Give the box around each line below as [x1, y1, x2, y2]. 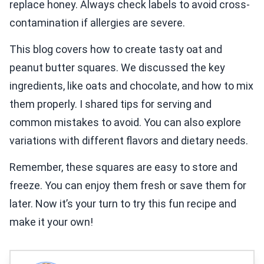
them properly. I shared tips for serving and [9, 98, 212, 111]
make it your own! [9, 216, 93, 229]
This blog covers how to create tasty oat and [9, 43, 222, 56]
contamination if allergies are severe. [9, 16, 185, 29]
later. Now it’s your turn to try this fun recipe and [9, 197, 236, 210]
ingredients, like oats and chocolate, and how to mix [9, 80, 253, 93]
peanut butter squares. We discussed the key [9, 61, 225, 74]
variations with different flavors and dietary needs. [9, 134, 248, 147]
